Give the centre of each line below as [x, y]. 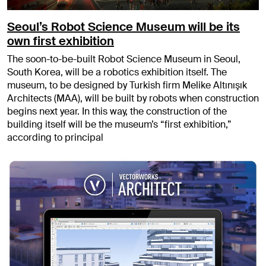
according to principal [55, 137]
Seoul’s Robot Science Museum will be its [123, 26]
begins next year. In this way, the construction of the [117, 111]
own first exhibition [61, 41]
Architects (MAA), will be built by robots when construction [133, 98]
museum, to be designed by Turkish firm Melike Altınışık [127, 85]
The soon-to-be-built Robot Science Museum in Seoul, [124, 59]
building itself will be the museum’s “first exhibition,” [119, 124]
